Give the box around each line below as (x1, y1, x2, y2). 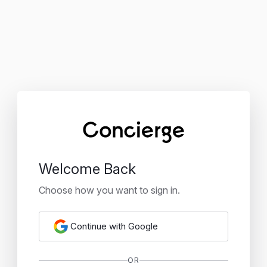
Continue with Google (70, 221, 158, 232)
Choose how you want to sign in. (39, 184, 180, 196)
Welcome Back (39, 160, 136, 178)
